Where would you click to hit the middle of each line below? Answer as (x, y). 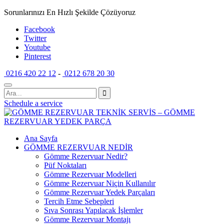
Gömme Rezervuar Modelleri (90, 174)
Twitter (35, 38)
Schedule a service (33, 103)
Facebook (39, 29)
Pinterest (37, 56)
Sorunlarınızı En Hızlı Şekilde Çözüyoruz (70, 12)
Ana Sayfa (41, 138)
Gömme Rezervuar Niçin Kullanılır (100, 183)
